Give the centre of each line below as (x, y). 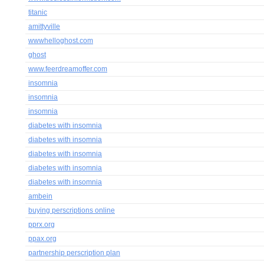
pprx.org (42, 225)
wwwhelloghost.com (61, 41)
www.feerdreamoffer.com (68, 69)
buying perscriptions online (72, 210)
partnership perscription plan (74, 253)
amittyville (44, 27)
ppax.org (42, 239)
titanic (38, 12)
